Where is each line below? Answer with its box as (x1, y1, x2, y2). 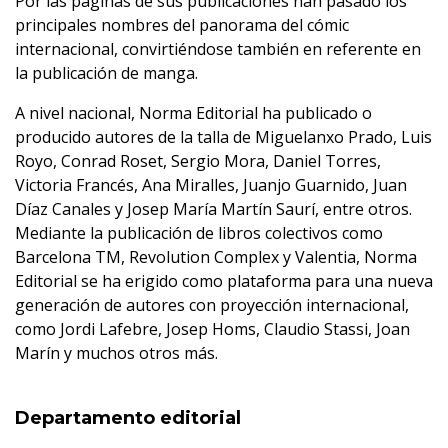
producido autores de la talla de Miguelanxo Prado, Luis (15, 126, 432, 148)
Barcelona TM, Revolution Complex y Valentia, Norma (15, 246, 417, 268)
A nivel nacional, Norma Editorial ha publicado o (15, 102, 372, 124)
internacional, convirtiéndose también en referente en (15, 38, 421, 60)
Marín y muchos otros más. (15, 342, 218, 364)
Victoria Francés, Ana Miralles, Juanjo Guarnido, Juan (15, 174, 407, 196)
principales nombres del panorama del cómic (15, 14, 349, 36)
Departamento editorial (15, 407, 241, 429)
